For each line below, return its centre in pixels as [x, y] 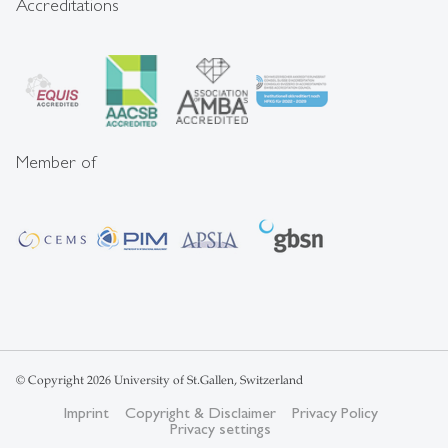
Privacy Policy [334, 412]
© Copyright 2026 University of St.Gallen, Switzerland [159, 379]
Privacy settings [220, 428]
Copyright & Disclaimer [200, 412]
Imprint [85, 412]
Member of [56, 161]
